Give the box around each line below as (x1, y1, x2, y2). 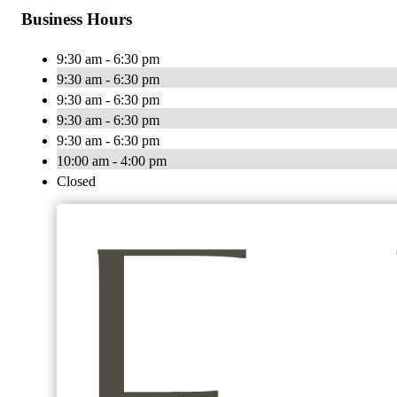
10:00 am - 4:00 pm (57, 153, 167, 169)
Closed (57, 174, 96, 190)
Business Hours (21, 10, 132, 29)
